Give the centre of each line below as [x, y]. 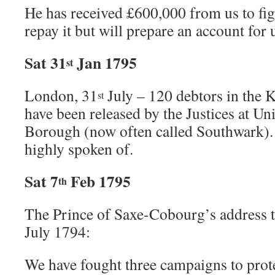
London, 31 [61, 95]
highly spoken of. [79, 149]
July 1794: [57, 231]
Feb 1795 [101, 181]
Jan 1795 [107, 63]
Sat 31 [45, 63]
